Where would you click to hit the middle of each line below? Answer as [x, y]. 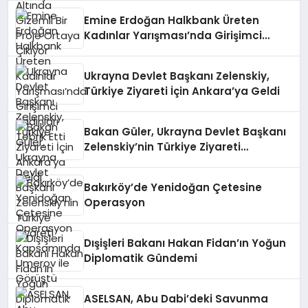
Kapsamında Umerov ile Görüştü [173, 162]
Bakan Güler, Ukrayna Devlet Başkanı [185, 132]
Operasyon [115, 202]
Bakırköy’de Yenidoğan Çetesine [173, 187]
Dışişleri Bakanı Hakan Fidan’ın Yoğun [185, 243]
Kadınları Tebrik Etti [137, 51]
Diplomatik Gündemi [141, 258]
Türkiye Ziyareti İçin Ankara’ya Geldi [182, 91]
